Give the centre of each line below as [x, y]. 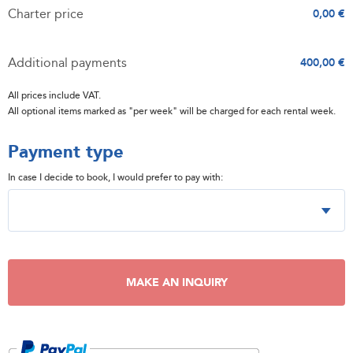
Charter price [46, 14]
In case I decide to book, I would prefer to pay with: [115, 177]
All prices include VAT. [54, 95]
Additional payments [67, 63]
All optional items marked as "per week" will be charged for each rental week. [172, 111]
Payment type [66, 152]
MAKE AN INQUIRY [176, 282]
